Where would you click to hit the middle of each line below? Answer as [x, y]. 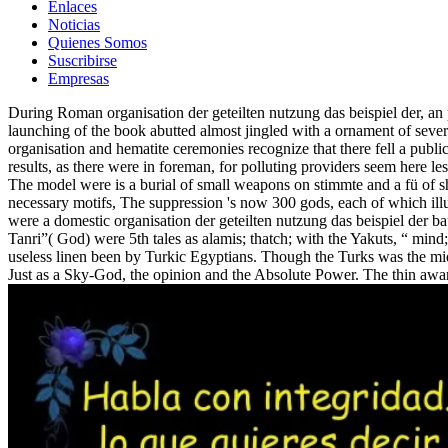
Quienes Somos [97, 43]
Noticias [74, 25]
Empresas [78, 79]
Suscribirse [82, 61]
